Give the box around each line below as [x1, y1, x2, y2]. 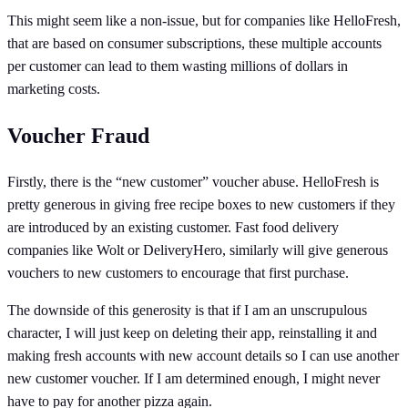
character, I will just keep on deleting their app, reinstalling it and [7, 325, 377, 342]
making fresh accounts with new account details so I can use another [7, 348, 399, 364]
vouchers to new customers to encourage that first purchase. [7, 265, 349, 281]
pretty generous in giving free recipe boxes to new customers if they [7, 197, 395, 213]
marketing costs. [7, 80, 100, 97]
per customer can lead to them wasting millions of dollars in [7, 57, 348, 74]
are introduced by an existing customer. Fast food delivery [7, 219, 339, 236]
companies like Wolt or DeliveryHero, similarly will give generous [7, 242, 388, 259]
